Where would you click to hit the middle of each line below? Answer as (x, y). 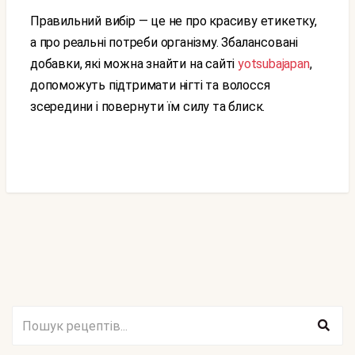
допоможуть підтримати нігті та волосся (150, 85)
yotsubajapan (274, 64)
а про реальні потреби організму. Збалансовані (164, 42)
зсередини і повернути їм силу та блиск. (148, 107)
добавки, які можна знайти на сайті (134, 64)
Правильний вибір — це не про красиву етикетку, (35, 21)
